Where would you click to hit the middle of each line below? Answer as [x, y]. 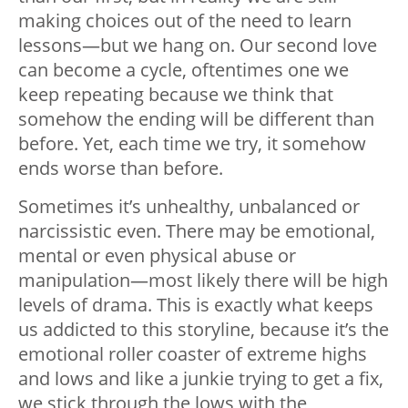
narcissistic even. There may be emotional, [197, 231]
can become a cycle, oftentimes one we [184, 70]
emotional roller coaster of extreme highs [193, 354]
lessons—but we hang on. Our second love [198, 46]
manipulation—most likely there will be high [203, 280]
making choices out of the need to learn [185, 21]
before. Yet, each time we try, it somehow [192, 144]
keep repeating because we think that [176, 95]
